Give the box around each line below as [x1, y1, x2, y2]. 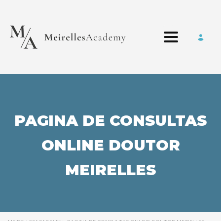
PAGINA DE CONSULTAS [14, 111, 207, 130]
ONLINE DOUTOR [41, 136, 180, 155]
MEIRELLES [65, 161, 156, 180]
